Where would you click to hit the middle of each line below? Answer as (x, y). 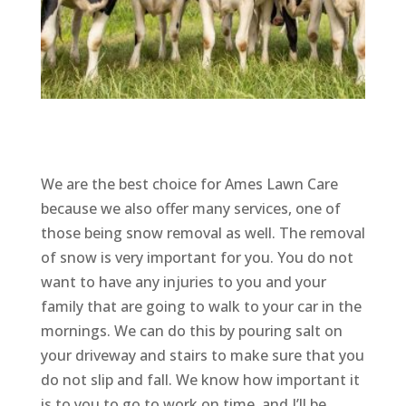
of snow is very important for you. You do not (197, 257)
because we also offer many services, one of (190, 208)
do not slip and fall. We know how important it (200, 379)
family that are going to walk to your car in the (201, 306)
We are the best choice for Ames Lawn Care (189, 184)
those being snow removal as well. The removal (203, 232)
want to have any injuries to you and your (183, 281)
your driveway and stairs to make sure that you (202, 355)
